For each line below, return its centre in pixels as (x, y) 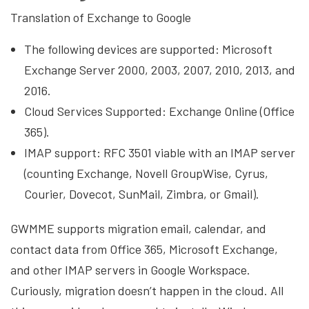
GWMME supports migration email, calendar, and (138, 228)
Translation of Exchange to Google (102, 17)
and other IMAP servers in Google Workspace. (130, 269)
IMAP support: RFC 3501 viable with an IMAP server (160, 152)
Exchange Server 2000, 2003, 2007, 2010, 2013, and (160, 69)
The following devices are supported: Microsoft (148, 49)
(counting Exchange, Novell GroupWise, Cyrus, (146, 173)
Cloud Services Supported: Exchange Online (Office (159, 111)
